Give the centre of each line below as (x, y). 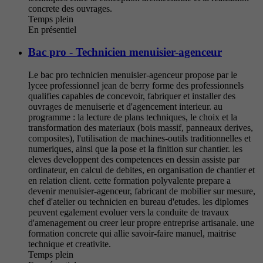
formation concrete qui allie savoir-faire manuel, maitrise (132, 234)
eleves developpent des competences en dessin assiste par (134, 160)
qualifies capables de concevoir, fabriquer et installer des (132, 96)
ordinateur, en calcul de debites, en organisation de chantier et (141, 170)
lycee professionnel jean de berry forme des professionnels (136, 86)
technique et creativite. (70, 244)
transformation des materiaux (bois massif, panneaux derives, (141, 128)
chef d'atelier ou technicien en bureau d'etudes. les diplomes (138, 202)
